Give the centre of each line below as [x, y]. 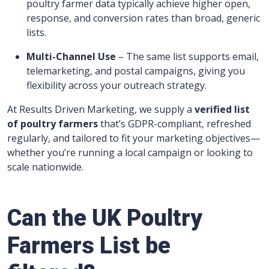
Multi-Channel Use [71, 56]
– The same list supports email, [187, 56]
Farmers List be [89, 246]
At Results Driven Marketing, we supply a [101, 109]
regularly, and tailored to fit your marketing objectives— [134, 138]
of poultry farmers [53, 124]
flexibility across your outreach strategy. [116, 85]
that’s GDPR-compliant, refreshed [174, 124]
